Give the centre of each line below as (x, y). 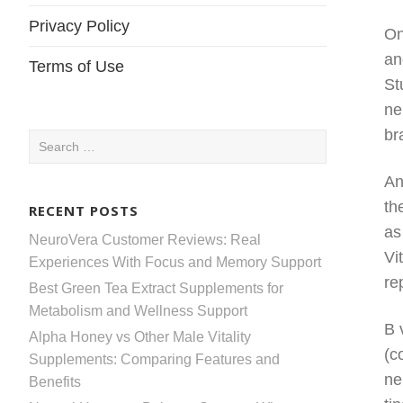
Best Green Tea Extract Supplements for (156, 288)
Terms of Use (76, 67)
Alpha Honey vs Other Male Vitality (140, 336)
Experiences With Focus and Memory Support (175, 262)
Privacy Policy (79, 26)
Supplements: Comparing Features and (154, 359)
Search (51, 140)
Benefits (55, 381)
